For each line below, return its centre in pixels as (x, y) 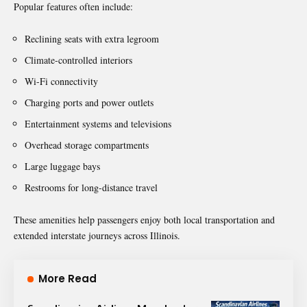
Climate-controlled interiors (78, 60)
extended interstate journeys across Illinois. (97, 235)
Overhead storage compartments (87, 145)
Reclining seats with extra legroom (92, 39)
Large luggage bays (62, 166)
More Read (67, 279)
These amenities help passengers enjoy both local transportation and (144, 220)
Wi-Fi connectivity (61, 81)
